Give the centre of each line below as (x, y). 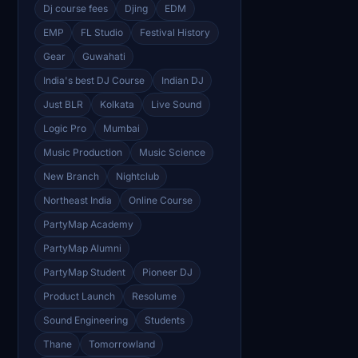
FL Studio (101, 32)
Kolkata (117, 104)
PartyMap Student (84, 272)
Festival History (175, 32)
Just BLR (63, 104)
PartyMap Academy (88, 224)
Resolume (154, 296)
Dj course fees (75, 8)
